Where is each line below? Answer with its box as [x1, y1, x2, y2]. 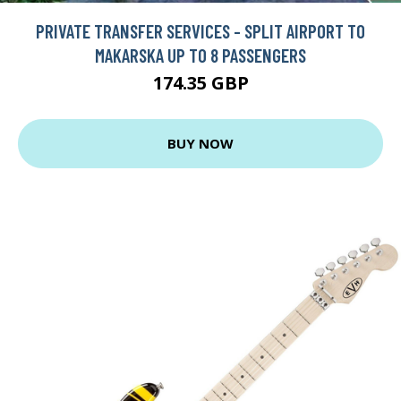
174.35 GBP [152, 70, 249, 95]
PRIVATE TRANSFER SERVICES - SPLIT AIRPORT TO [36, 19, 365, 42]
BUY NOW [167, 134, 234, 153]
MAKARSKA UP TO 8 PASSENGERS [95, 43, 306, 66]
